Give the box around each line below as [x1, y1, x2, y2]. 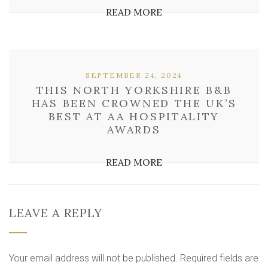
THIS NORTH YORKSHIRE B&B [36, 83, 232, 97]
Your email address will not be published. [9, 252, 178, 264]
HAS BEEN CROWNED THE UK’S [31, 96, 237, 110]
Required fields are [180, 252, 258, 264]
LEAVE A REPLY [9, 205, 102, 220]
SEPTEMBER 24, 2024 [85, 71, 183, 80]
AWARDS [107, 123, 161, 136]
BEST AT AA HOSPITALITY [48, 109, 220, 123]
